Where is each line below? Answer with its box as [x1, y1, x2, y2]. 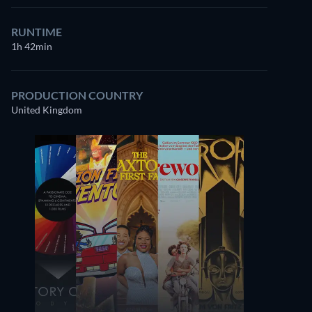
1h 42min [11, 40, 52, 52]
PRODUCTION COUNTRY [11, 88, 143, 102]
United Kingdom [11, 104, 82, 116]
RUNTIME [11, 25, 62, 38]
